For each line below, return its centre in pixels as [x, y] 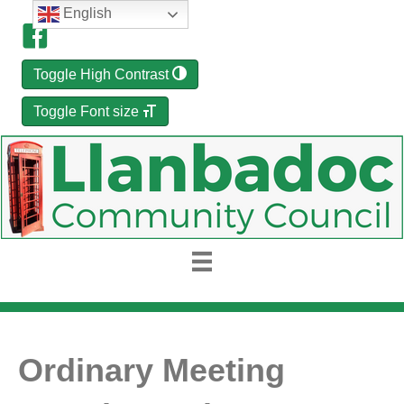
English [85, 14]
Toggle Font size [86, 111]
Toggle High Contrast [101, 74]
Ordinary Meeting [151, 371]
